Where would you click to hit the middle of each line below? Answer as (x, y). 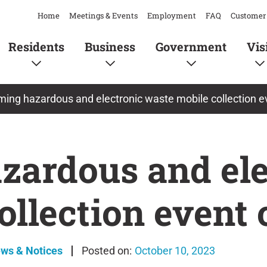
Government (191, 46)
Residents (36, 46)
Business (110, 46)
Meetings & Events (103, 15)
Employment (172, 15)
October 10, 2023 (175, 251)
